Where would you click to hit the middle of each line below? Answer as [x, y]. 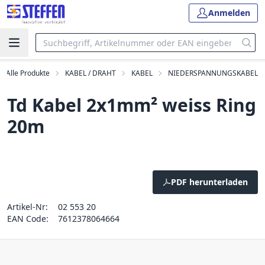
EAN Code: [28, 219]
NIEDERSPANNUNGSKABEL [213, 73]
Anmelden [229, 13]
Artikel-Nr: [28, 207]
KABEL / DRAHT [91, 73]
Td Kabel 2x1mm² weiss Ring [132, 105]
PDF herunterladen [209, 182]
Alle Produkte [28, 73]
